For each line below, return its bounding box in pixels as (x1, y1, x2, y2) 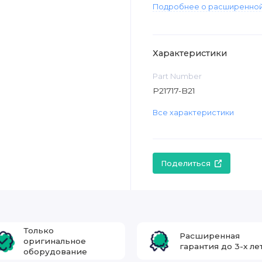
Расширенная (180, 230, 240, 240)
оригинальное (23, 236, 87, 246)
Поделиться (161, 158, 211, 168)
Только (23, 225, 54, 235)
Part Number (152, 71, 202, 81)
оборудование (23, 246, 88, 256)
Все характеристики (152, 108, 234, 118)
